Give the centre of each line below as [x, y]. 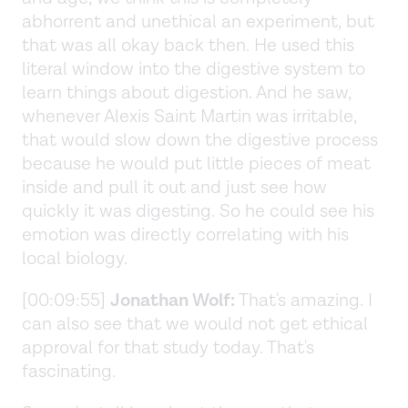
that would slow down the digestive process [200, 140]
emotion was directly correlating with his [185, 235]
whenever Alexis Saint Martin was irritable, [189, 116]
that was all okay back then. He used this [188, 45]
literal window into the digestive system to [194, 69]
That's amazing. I [304, 300]
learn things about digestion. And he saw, [187, 92]
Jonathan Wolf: [173, 300]
